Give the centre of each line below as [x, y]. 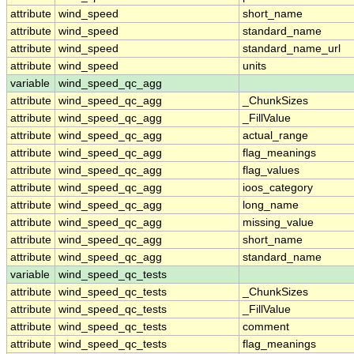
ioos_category [278, 188]
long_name [271, 205]
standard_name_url [292, 49]
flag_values [271, 171]
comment [266, 327]
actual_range [275, 136]
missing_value [278, 223]
